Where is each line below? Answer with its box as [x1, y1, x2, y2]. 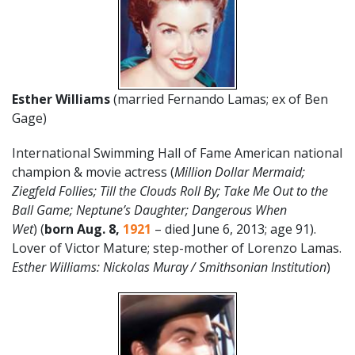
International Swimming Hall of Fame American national [12, 143, 342, 162]
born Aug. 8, [44, 219, 123, 238]
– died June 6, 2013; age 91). [151, 219, 316, 238]
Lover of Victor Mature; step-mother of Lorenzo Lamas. [12, 239, 342, 257]
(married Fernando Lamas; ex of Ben [110, 90, 328, 108]
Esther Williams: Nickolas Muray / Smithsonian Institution [12, 258, 326, 276]
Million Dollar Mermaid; [174, 162, 305, 181]
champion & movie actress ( [12, 162, 174, 181]
